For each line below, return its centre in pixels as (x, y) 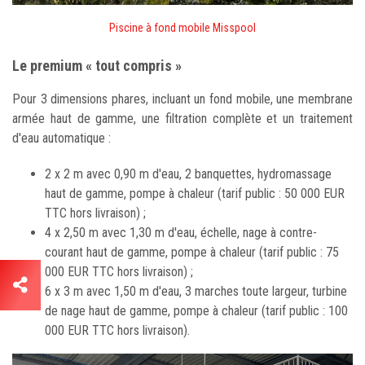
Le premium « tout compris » (97, 66)
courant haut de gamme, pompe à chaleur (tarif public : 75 (192, 253)
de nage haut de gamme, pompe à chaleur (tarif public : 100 (196, 311)
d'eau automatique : (62, 139)
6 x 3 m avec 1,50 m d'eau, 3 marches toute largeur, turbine (196, 292)
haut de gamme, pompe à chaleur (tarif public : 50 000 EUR (195, 194)
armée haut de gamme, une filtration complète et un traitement (182, 119)
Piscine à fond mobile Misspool (182, 28)
